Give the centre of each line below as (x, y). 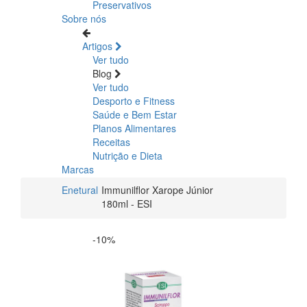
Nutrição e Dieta (127, 155)
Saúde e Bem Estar (135, 114)
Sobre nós (84, 18)
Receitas (111, 142)
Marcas (78, 169)
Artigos (99, 46)
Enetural (80, 189)
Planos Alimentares (134, 128)
